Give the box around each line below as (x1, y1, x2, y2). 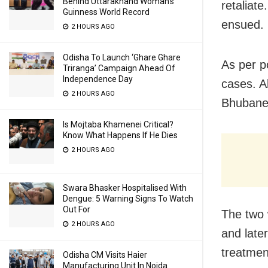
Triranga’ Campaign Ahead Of (63, 63, 175, 73)
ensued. (221, 18, 264, 32)
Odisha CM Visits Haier (63, 250, 147, 260)
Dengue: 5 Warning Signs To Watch (63, 194, 193, 203)
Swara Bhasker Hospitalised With (63, 183, 187, 193)
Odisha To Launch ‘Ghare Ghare (63, 53, 181, 62)
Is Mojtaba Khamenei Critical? (63, 120, 173, 129)
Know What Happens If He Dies (63, 130, 178, 140)
